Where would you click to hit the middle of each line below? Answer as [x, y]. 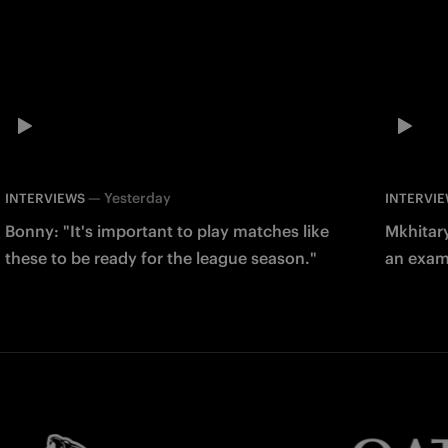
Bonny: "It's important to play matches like [166, 231]
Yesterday [137, 198]
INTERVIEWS [44, 199]
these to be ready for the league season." [160, 258]
